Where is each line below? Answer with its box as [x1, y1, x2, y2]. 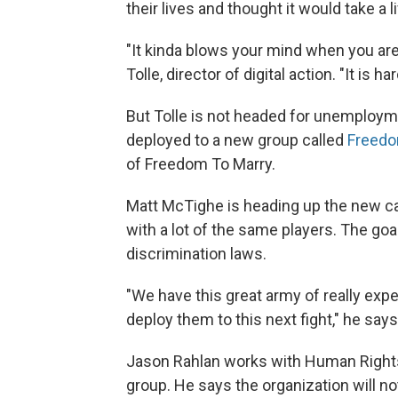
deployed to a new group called [126, 131, 347, 150]
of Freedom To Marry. [126, 155, 275, 174]
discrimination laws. [126, 244, 267, 264]
